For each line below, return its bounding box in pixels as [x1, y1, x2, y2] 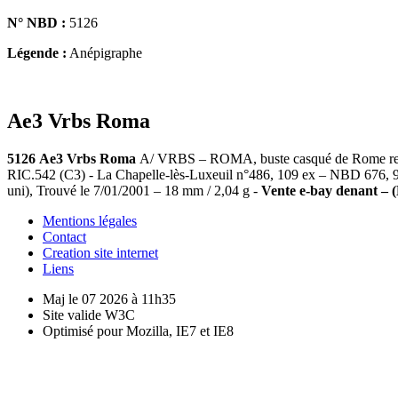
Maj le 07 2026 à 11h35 [43, 291, 176, 306]
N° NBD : [7, 14, 66, 30]
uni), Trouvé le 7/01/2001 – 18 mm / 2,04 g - [7, 182, 261, 198]
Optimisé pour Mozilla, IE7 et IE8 [43, 322, 234, 338]
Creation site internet [43, 244, 158, 260]
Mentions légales [43, 212, 137, 228]
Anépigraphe [67, 44, 142, 60]
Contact [43, 228, 86, 244]
